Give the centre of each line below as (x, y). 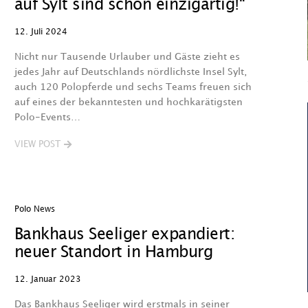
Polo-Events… (47, 117)
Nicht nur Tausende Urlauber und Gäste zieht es (127, 57)
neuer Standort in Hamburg (113, 253)
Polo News (34, 209)
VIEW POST (37, 144)
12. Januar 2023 (47, 279)
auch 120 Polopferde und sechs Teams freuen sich (133, 87)
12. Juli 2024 (41, 32)
